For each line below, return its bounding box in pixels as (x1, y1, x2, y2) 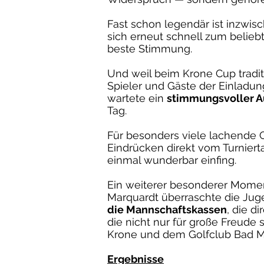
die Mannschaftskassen (107, 203, 227, 216)
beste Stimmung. (107, 42, 192, 55)
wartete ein (107, 91, 167, 104)
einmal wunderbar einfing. (107, 153, 236, 166)
